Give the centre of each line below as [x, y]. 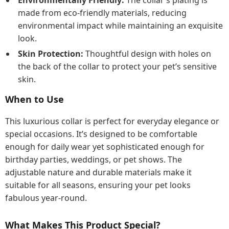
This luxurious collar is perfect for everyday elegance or [112, 121]
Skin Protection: [51, 54]
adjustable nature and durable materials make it [98, 172]
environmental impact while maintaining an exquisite [120, 26]
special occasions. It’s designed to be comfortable [101, 134]
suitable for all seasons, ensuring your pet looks [98, 185]
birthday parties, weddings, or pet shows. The [94, 159]
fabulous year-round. [46, 198]
